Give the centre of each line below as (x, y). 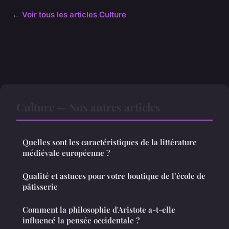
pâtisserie (40, 186)
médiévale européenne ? (66, 153)
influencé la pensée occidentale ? (81, 220)
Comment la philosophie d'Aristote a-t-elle (99, 209)
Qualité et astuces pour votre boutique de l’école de (114, 176)
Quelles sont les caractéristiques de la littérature (110, 142)
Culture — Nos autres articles (88, 107)
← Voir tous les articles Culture (69, 14)
